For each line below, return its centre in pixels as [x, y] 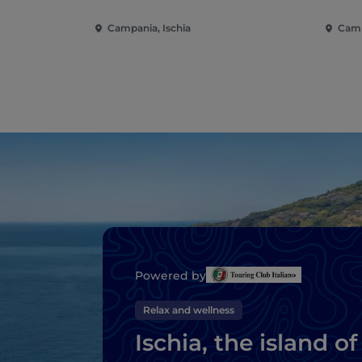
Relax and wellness [189, 309]
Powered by [170, 275]
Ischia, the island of [246, 342]
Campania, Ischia [149, 28]
